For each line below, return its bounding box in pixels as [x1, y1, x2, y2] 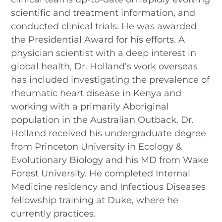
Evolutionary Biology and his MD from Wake [11, 154, 209, 166]
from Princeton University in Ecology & [11, 141, 182, 152]
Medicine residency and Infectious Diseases [11, 181, 206, 192]
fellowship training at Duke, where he [11, 194, 179, 206]
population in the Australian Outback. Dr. [11, 114, 194, 125]
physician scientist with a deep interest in [11, 47, 197, 58]
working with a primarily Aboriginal [11, 101, 169, 112]
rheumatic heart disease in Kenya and [11, 87, 182, 99]
